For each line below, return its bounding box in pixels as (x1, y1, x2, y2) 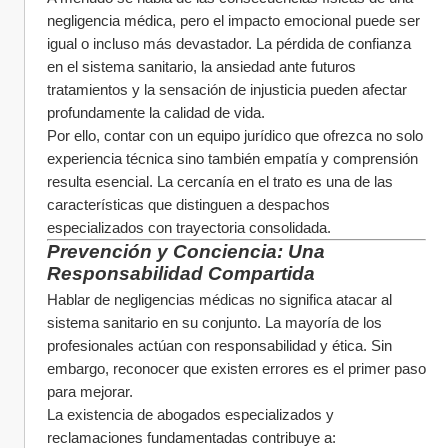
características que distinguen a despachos (47, 196, 330, 213)
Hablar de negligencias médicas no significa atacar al (47, 291, 392, 308)
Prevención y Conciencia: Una (47, 241, 325, 262)
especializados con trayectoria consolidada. (47, 219, 331, 236)
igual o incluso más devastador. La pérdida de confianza (47, 35, 411, 52)
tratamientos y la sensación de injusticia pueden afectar (47, 81, 407, 98)
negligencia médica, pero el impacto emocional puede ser (47, 12, 420, 29)
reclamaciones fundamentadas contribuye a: (47, 429, 336, 446)
